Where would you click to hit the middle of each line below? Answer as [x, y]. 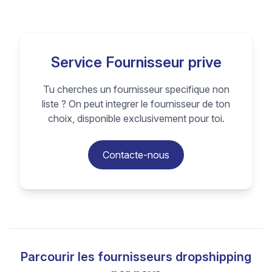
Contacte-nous [136, 155]
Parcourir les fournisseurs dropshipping [136, 257]
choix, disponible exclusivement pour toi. [136, 118]
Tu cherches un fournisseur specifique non [136, 89]
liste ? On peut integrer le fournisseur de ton [136, 104]
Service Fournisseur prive [136, 62]
